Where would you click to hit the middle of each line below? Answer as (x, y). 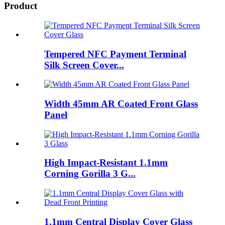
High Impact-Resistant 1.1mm (106, 163)
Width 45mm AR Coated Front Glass (121, 103)
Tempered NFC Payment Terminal (115, 54)
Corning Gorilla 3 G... (90, 174)
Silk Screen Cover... (84, 65)
